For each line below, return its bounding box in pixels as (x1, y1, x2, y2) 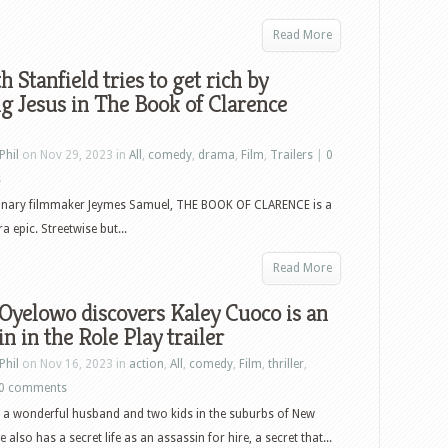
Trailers (270, 148, 313, 162)
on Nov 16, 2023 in (19, 357, 129, 371)
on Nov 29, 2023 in (19, 148, 129, 162)
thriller (268, 357, 304, 371)
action (129, 357, 164, 371)
